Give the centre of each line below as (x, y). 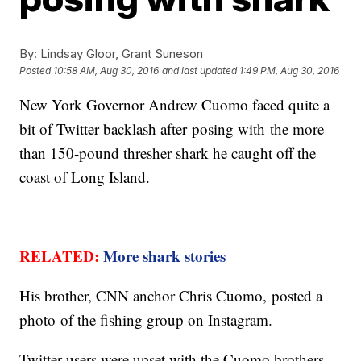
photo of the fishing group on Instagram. (149, 320)
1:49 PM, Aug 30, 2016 (290, 71)
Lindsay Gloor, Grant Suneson (120, 54)
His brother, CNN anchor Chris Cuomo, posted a (171, 295)
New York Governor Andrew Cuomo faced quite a (175, 104)
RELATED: (60, 256)
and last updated (200, 71)
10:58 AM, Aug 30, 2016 (106, 71)
